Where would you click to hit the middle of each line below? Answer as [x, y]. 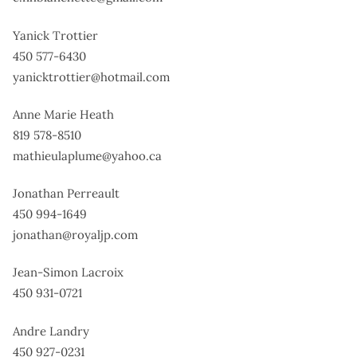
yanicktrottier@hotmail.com [91, 76]
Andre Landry [51, 331]
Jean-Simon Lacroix [68, 273]
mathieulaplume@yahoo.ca [87, 155]
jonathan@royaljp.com [75, 235]
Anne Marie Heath [63, 114]
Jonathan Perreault [66, 194]
